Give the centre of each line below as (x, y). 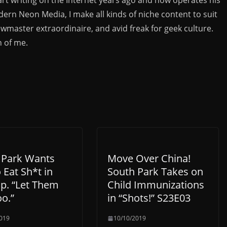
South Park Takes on (155, 172)
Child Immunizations (156, 185)
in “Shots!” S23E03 (149, 198)
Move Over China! (149, 159)
